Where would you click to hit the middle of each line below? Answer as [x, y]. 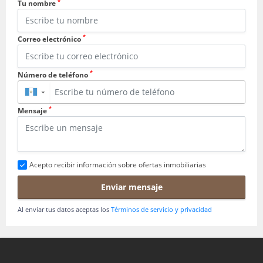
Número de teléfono [54, 75]
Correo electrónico [50, 39]
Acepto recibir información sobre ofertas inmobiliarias [118, 164]
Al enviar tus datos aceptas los [64, 209]
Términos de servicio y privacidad [161, 209]
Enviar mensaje [131, 187]
